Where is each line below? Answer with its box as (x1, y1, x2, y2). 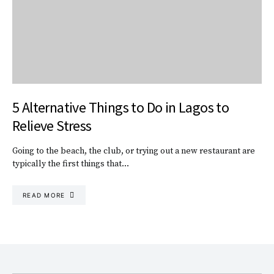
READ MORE (23, 191, 65, 199)
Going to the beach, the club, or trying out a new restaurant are (12, 146, 255, 157)
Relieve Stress (12, 116, 92, 135)
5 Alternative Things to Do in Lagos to (12, 98, 229, 117)
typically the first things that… (12, 158, 129, 169)
